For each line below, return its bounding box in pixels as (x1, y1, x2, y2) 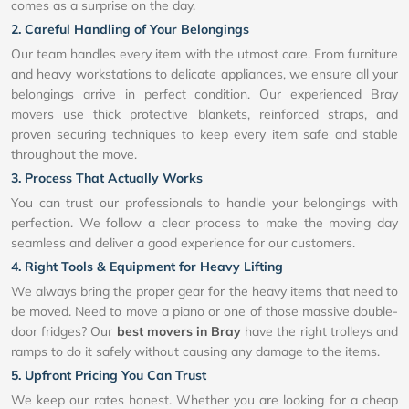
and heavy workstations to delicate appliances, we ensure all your (11, 66, 398, 83)
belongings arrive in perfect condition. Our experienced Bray (11, 86, 398, 103)
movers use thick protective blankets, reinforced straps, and (11, 106, 398, 123)
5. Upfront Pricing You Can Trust (11, 367, 206, 384)
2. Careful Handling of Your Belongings (11, 21, 249, 38)
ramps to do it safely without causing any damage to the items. (11, 343, 380, 361)
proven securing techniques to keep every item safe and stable (11, 126, 398, 143)
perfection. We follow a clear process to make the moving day (11, 215, 398, 232)
